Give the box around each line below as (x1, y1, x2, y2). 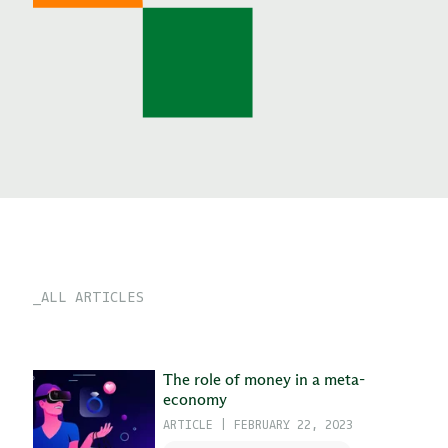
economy (162, 389, 227, 409)
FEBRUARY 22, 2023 (233, 415, 353, 432)
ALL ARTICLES (40, 286, 144, 305)
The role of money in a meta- (162, 369, 365, 389)
